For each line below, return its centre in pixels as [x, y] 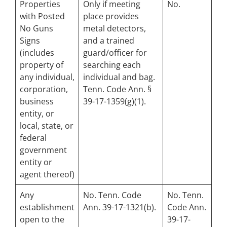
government [43, 150]
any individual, [47, 77]
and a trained [109, 41]
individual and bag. [119, 77]
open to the [42, 220]
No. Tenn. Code [112, 195]
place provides [111, 16]
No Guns [36, 29]
